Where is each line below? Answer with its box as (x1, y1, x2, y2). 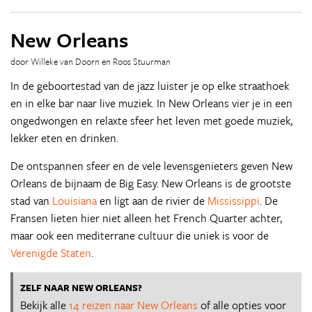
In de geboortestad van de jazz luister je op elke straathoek (10, 77, 289, 94)
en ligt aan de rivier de (97, 192, 208, 209)
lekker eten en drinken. (10, 130, 118, 146)
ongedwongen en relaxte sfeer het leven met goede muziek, (10, 112, 292, 129)
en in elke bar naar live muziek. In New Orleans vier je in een (10, 95, 292, 111)
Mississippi (208, 192, 260, 209)
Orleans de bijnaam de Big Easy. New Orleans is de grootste (10, 175, 291, 192)
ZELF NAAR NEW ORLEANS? (20, 281, 142, 295)
